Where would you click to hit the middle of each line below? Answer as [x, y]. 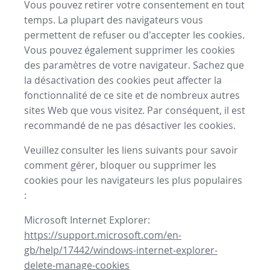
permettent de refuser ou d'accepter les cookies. [134, 35]
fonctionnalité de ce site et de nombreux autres [132, 96]
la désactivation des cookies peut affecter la [123, 80]
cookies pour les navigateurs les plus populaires [133, 181]
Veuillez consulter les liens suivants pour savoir [131, 150]
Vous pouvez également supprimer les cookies [130, 50]
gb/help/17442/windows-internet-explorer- [121, 250]
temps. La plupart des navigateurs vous [114, 20]
